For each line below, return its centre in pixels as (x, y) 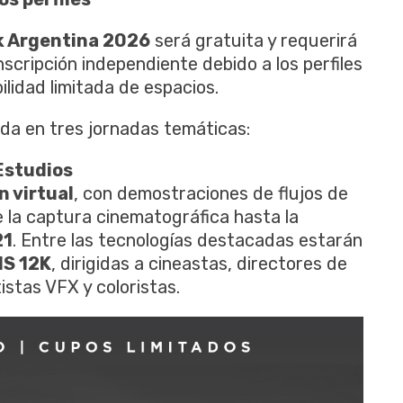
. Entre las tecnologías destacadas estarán (188, 240)
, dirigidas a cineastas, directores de (199, 263)
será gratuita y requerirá (254, 40)
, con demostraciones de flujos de (211, 193)
